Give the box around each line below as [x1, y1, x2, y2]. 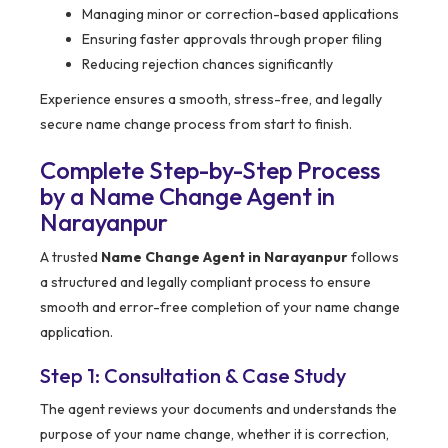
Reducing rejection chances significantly [82, 55, 333, 74]
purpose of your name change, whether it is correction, [40, 425, 389, 444]
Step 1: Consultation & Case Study [40, 363, 346, 389]
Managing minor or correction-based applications [82, 5, 399, 24]
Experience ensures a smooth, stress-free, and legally [40, 90, 382, 109]
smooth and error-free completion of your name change [40, 298, 400, 317]
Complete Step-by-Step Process [40, 155, 380, 186]
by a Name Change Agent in [40, 181, 335, 212]
